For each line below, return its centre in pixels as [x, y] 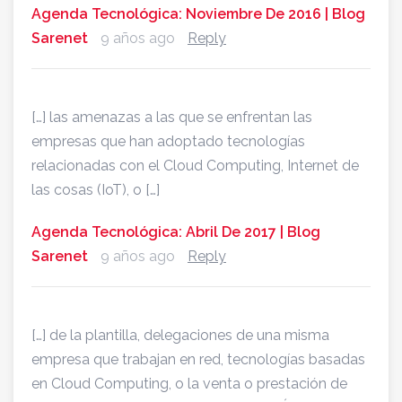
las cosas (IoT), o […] [96, 190]
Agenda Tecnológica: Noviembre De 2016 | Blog [198, 14]
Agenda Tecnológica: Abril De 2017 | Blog [176, 232]
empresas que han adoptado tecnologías [168, 142]
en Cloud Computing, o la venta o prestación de [189, 384]
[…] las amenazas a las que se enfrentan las [172, 118]
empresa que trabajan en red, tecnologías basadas [198, 360]
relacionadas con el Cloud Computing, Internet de [195, 166]
